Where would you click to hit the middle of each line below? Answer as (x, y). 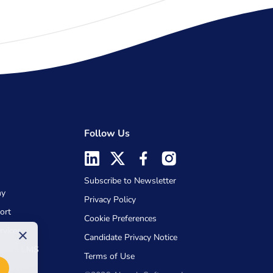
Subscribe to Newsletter (130, 181)
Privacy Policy (110, 200)
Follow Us (107, 133)
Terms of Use (109, 256)
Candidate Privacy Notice (131, 237)
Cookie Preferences (120, 218)
